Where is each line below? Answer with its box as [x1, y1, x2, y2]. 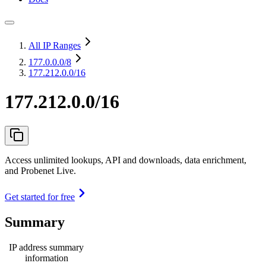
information [24, 252, 68, 263]
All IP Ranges [28, 40, 81, 50]
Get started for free [5, 191, 75, 202]
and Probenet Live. [5, 165, 76, 176]
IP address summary [9, 242, 84, 252]
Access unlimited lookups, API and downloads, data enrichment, [5, 154, 246, 165]
